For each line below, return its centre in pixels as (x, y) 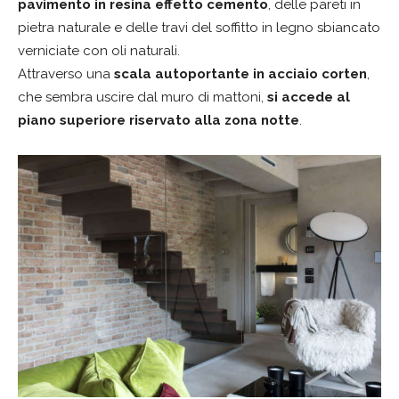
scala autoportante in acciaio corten (240, 73)
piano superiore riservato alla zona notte (159, 120)
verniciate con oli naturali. (99, 50)
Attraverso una (66, 73)
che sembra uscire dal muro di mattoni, (142, 97)
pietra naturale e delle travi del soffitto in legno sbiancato (199, 27)
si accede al (309, 97)
